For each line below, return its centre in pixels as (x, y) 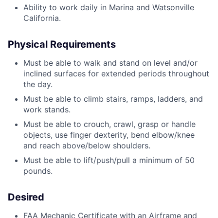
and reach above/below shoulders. (87, 146)
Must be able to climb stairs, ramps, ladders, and (113, 99)
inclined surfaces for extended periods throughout (116, 74)
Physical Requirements (62, 45)
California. (42, 18)
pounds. (38, 171)
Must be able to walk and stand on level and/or (110, 63)
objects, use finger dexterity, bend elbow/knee (109, 135)
